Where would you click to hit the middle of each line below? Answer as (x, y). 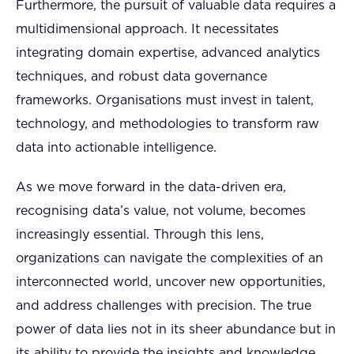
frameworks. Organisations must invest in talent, (165, 100)
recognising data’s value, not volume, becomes (161, 211)
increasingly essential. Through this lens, (140, 234)
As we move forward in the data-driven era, (151, 187)
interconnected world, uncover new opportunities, (171, 282)
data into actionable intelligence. (116, 147)
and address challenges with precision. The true (164, 305)
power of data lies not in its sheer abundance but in (176, 329)
